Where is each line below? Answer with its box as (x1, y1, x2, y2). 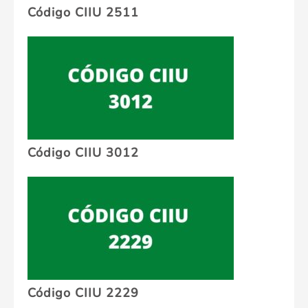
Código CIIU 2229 (27, 285, 139, 302)
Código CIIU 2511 (27, 4, 139, 21)
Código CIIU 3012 (27, 144, 139, 162)
